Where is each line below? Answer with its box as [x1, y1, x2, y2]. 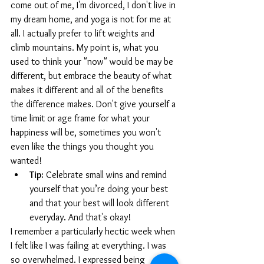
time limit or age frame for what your [11, 112, 152, 124]
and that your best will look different [29, 197, 171, 209]
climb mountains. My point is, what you [11, 41, 161, 53]
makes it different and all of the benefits [11, 84, 166, 95]
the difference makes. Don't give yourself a [11, 98, 178, 110]
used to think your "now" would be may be [11, 55, 176, 67]
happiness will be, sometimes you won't [11, 126, 163, 138]
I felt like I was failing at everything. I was [11, 239, 169, 251]
